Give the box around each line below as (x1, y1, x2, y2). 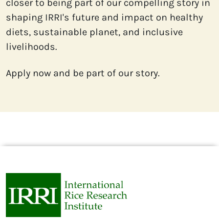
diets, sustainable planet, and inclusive (6, 26, 183, 38)
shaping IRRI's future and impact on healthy (6, 12, 203, 23)
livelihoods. (6, 41, 57, 53)
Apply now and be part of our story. (6, 67, 160, 79)
